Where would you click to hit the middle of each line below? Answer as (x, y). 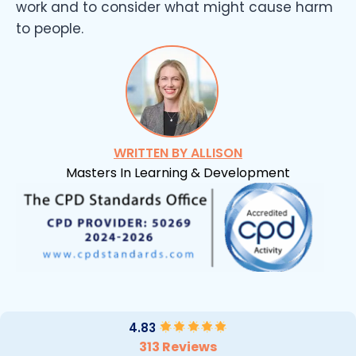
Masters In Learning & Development (178, 173)
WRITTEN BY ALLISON (178, 153)
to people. (50, 29)
